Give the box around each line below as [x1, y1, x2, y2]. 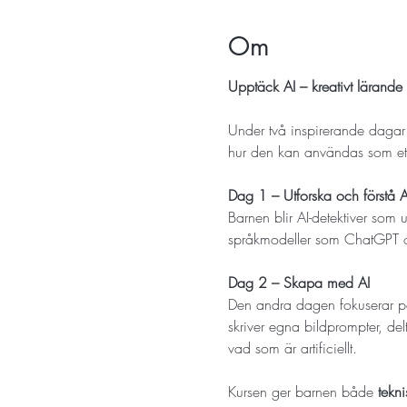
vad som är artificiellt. [227, 337, 357, 358]
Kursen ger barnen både [227, 381, 373, 402]
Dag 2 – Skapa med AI [227, 272, 370, 293]
